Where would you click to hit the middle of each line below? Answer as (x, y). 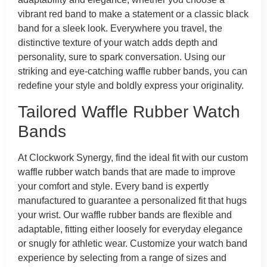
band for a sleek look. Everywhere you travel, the (120, 29)
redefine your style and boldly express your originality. (131, 86)
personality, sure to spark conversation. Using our (122, 57)
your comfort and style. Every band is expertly (113, 186)
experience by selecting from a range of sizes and (122, 257)
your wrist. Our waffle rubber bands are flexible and (125, 215)
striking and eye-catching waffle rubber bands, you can (133, 72)
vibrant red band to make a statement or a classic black (133, 14)
